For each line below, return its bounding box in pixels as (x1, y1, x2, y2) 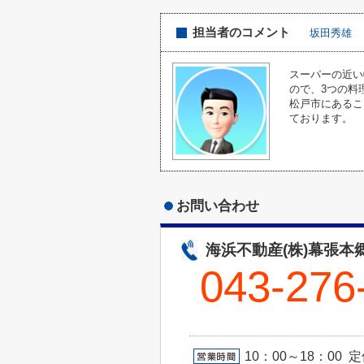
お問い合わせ (176, 197, 259, 214)
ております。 (289, 112, 353, 124)
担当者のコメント (193, 26, 290, 39)
